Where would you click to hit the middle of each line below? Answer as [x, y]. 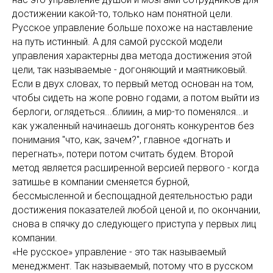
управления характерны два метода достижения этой [132, 56]
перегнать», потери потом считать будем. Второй [123, 154]
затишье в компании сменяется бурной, [101, 182]
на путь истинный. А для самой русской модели [117, 42]
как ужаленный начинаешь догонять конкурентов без [133, 126]
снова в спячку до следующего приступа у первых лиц [134, 224]
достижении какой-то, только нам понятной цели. [122, 14]
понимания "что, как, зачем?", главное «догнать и [121, 140]
